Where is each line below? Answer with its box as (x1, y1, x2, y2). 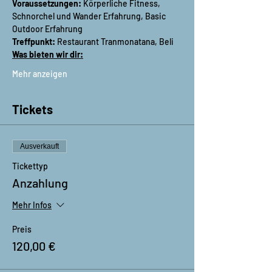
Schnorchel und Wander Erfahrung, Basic (12, 11, 168, 21)
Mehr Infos (12, 200, 52, 211)
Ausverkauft (20, 142, 59, 151)
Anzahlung (12, 175, 68, 190)
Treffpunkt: (12, 36, 55, 47)
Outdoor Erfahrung (12, 24, 83, 34)
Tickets (12, 102, 53, 117)
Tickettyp (12, 161, 48, 171)
